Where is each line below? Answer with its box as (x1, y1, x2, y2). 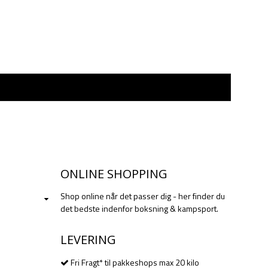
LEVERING (60, 232, 116, 248)
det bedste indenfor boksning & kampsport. (60, 202, 218, 215)
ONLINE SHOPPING (60, 165, 167, 182)
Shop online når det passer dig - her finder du (60, 190, 225, 203)
